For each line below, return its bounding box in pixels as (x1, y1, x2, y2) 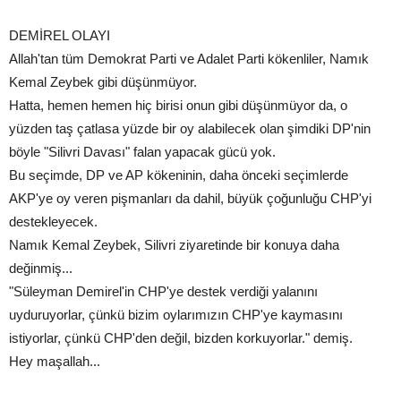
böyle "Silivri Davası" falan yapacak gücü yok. (9, 144, 276, 160)
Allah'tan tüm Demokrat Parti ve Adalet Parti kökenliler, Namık (9, 51, 369, 67)
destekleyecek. (9, 214, 98, 230)
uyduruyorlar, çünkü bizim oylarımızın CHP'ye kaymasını (9, 307, 343, 323)
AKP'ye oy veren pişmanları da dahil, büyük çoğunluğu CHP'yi (9, 191, 371, 207)
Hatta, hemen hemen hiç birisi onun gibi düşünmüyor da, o (9, 98, 347, 114)
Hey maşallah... (9, 354, 100, 370)
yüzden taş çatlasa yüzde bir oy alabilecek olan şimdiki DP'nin (9, 121, 371, 137)
